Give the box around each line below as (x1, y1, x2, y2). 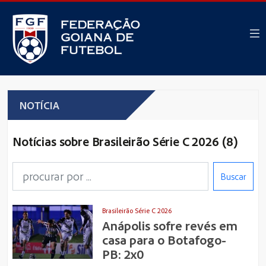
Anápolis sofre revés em (102, 217, 238, 233)
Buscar (221, 170, 246, 182)
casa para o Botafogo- (102, 231, 227, 248)
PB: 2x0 (102, 245, 145, 262)
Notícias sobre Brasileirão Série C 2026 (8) (12, 133, 239, 149)
